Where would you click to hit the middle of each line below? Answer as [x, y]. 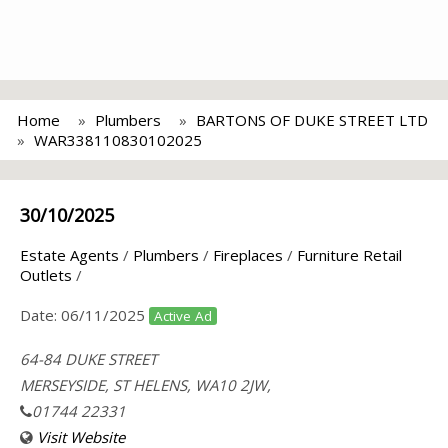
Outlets [46, 275]
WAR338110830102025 [118, 140]
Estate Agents [69, 255]
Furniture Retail [349, 255]
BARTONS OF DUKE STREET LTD [312, 120]
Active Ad [183, 316]
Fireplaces [248, 255]
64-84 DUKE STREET [88, 359]
